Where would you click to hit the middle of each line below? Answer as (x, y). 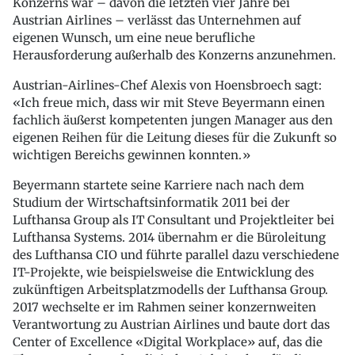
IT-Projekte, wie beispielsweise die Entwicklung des (163, 273)
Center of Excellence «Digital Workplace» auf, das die (168, 342)
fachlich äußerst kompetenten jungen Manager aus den (173, 120)
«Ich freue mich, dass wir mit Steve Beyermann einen (169, 103)
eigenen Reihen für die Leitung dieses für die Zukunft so (175, 138)
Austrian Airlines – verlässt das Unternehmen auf (157, 21)
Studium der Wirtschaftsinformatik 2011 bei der (151, 203)
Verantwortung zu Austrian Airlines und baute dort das (171, 325)
